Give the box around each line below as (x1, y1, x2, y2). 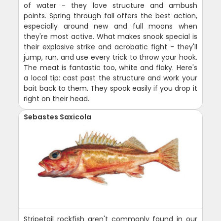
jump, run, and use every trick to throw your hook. (24, 52, 197, 63)
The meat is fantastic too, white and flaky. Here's (24, 63, 197, 73)
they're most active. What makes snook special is (24, 32, 197, 42)
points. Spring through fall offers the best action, (24, 11, 197, 21)
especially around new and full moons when (24, 21, 197, 32)
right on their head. (24, 94, 90, 104)
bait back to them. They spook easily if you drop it (24, 83, 197, 94)
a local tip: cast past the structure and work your (24, 73, 197, 83)
